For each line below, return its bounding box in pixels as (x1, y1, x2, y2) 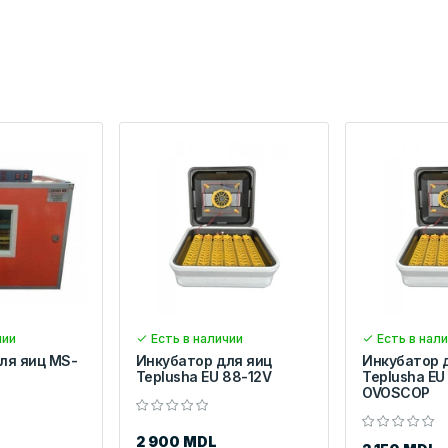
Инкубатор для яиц (135, 352, 272, 370)
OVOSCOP (362, 384, 430, 402)
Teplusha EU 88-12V (135, 368, 272, 386)
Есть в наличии (147, 331, 243, 347)
